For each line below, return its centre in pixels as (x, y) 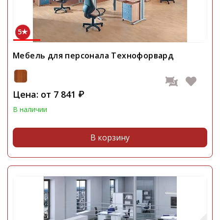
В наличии (30, 110)
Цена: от (32, 94)
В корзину (110, 138)
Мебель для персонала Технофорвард (93, 56)
